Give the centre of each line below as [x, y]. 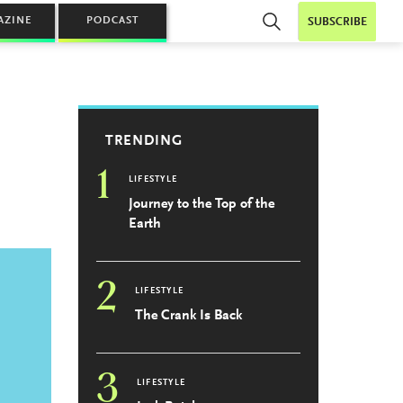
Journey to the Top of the [202, 204]
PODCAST [112, 21]
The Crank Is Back [189, 316]
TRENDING [144, 141]
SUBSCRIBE [337, 22]
